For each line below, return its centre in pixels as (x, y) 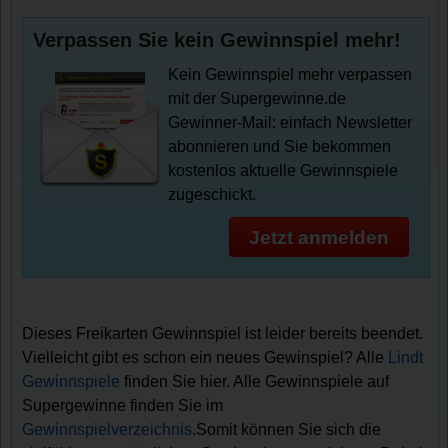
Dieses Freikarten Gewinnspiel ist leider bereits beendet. (223, 334)
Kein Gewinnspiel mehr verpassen (290, 75)
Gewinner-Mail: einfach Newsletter (290, 123)
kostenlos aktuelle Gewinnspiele (283, 171)
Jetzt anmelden (318, 237)
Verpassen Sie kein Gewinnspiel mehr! (217, 40)
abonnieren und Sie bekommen (280, 147)
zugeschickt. (212, 195)
